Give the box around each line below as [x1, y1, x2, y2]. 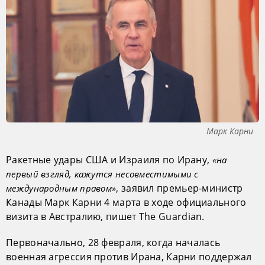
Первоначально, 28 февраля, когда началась [6, 236, 221, 250]
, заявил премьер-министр [116, 182, 243, 195]
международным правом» [6, 182, 117, 195]
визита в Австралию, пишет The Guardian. [6, 210, 205, 224]
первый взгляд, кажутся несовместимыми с [6, 168, 199, 180]
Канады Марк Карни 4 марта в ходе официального [6, 196, 247, 209]
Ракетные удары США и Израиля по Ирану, [6, 153, 212, 167]
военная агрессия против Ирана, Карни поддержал [6, 250, 252, 264]
